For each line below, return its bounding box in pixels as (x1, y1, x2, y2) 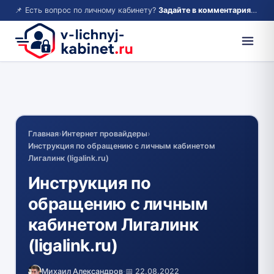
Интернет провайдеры (61, 128, 147, 138)
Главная (28, 128, 59, 138)
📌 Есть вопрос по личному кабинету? (15, 6, 158, 15)
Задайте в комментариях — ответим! (158, 6, 251, 15)
